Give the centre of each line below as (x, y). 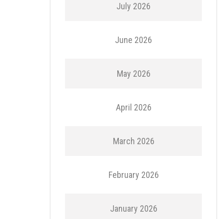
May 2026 (133, 74)
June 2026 (133, 40)
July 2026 (133, 6)
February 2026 (133, 175)
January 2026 (133, 208)
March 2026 (133, 141)
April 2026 (133, 107)
